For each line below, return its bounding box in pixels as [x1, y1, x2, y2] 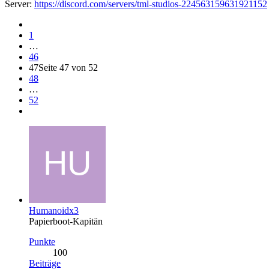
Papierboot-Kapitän [29, 216, 103, 226]
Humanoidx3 [29, 205, 79, 216]
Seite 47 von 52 [38, 62, 98, 73]
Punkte [29, 236, 55, 247]
